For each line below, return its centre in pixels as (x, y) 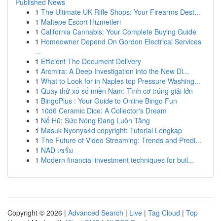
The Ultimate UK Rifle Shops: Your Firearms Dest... (121, 12)
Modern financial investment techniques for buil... (117, 160)
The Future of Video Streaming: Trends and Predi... (121, 140)
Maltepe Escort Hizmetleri (81, 22)
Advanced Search (96, 213)
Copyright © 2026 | (38, 213)
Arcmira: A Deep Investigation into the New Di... (115, 71)
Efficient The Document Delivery (91, 61)
